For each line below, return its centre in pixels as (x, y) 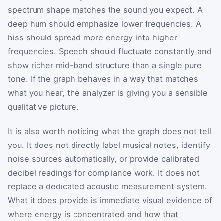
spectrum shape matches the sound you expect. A (105, 10)
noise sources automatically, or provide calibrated (104, 159)
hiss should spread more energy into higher (92, 38)
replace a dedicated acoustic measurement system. (108, 186)
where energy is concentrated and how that (93, 214)
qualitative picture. (43, 107)
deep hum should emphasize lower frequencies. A (105, 24)
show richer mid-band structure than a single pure (105, 65)
